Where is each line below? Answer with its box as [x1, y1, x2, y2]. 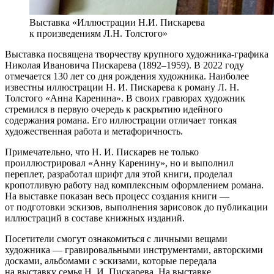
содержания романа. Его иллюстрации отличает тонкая [5, 114, 237, 125]
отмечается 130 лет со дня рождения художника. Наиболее [5, 70, 249, 81]
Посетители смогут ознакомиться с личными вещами [5, 233, 228, 244]
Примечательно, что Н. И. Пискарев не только [5, 146, 199, 157]
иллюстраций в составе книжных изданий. [5, 212, 185, 223]
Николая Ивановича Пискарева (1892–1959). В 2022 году [5, 59, 244, 70]
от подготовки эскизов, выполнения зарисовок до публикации [5, 201, 268, 212]
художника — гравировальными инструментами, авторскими [5, 244, 263, 255]
